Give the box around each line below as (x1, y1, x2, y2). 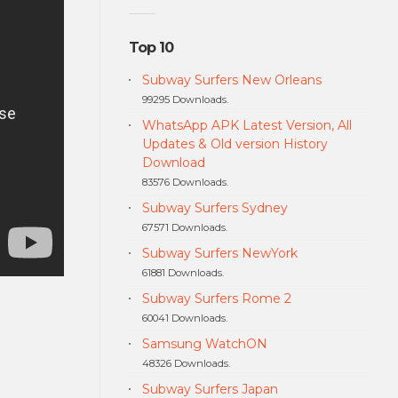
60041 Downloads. (141, 311, 227, 324)
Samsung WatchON (141, 335, 267, 352)
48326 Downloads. (141, 356, 230, 370)
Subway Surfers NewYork (141, 244, 298, 261)
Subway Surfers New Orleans (141, 71, 322, 88)
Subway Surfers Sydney (141, 199, 288, 216)
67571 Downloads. (141, 220, 227, 234)
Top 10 (128, 39, 173, 56)
